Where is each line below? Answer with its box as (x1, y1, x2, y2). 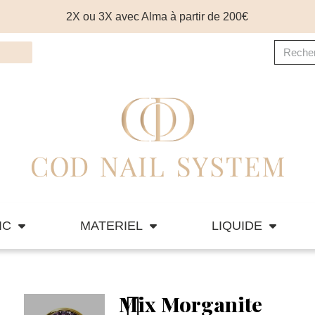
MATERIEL (80, 219, 143, 233)
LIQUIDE (211, 219, 262, 233)
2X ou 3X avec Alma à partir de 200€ (66, 10, 249, 22)
